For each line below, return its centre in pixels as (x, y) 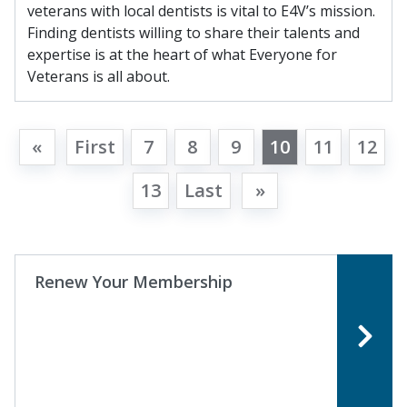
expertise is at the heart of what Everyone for (182, 55)
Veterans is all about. (99, 77)
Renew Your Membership (133, 282)
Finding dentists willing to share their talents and (194, 33)
